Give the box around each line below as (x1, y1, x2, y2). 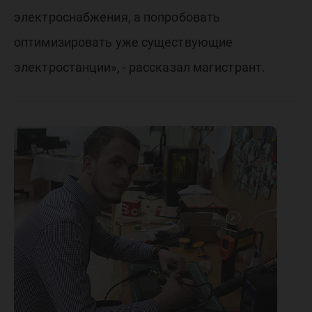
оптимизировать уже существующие (14, 35, 233, 50)
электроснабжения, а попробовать (14, 10, 221, 25)
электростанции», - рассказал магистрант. (14, 60, 266, 75)
